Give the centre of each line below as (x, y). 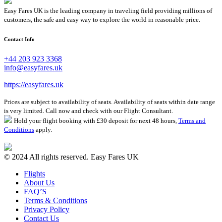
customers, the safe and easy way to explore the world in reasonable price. (102, 20)
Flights (34, 174)
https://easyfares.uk (34, 85)
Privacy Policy (47, 210)
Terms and (192, 121)
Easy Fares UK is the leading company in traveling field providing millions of (108, 11)
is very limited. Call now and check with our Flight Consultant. (88, 111)
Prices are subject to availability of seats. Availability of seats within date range (110, 102)
